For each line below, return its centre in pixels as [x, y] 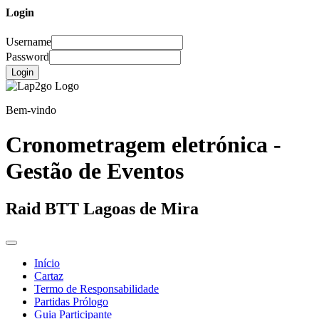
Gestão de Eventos [95, 171]
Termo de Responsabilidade [96, 289]
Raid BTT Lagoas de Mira [102, 209]
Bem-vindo [31, 110]
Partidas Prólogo [71, 302]
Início [47, 263]
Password [27, 56]
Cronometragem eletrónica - [143, 144]
